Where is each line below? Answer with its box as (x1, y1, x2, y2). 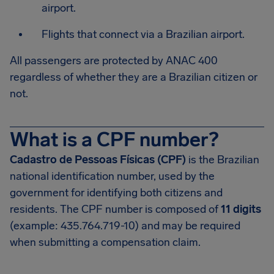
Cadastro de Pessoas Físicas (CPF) (10, 153, 186, 166)
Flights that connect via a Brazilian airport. (42, 28, 245, 41)
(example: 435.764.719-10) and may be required (10, 219, 240, 232)
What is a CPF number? (10, 128, 218, 151)
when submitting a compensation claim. (10, 235, 201, 249)
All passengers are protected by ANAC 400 (10, 54, 218, 67)
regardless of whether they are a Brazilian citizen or (10, 70, 257, 84)
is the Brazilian (186, 153, 259, 166)
